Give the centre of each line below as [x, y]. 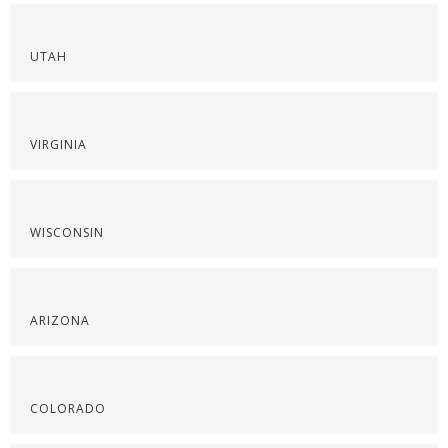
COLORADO [68, 408]
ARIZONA [60, 320]
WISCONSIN [67, 232]
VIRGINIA [58, 144]
